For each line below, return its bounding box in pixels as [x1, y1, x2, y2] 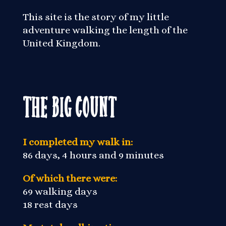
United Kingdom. [22, 37, 100, 49]
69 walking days [22, 186, 97, 197]
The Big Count [22, 90, 117, 120]
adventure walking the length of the [22, 24, 188, 36]
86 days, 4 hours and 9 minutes [22, 149, 164, 161]
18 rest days [22, 199, 78, 210]
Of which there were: [22, 173, 117, 184]
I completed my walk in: [22, 136, 133, 148]
